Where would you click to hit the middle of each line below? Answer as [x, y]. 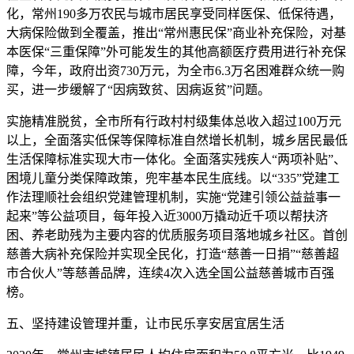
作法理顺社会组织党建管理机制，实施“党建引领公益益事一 [173, 197]
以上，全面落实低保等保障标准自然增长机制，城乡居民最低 [177, 140]
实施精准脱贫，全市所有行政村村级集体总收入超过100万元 [174, 121]
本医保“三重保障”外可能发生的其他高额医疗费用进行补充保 [176, 52]
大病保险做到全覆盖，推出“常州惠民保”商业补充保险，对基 [176, 33]
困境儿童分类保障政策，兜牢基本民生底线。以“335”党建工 [173, 178]
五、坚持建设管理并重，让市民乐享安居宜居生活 [145, 324]
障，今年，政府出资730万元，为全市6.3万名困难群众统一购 [175, 71]
